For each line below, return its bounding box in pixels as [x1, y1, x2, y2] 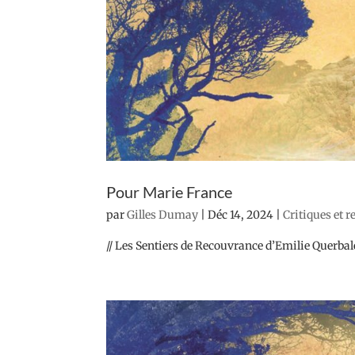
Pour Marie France [106, 182, 233, 202]
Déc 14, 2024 [208, 208, 274, 223]
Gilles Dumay [127, 208, 199, 223]
